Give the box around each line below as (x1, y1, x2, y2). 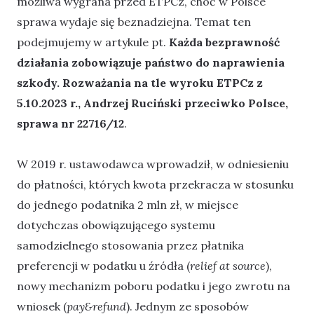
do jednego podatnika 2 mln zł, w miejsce (17, 198, 238, 212)
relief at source (190, 259, 266, 273)
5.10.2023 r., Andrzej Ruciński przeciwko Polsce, (17, 95, 288, 110)
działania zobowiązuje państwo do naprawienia (17, 55, 285, 69)
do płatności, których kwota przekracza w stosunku (17, 177, 294, 192)
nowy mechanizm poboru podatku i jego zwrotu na (17, 279, 290, 294)
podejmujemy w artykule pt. (17, 34, 169, 49)
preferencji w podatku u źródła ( (17, 259, 190, 273)
